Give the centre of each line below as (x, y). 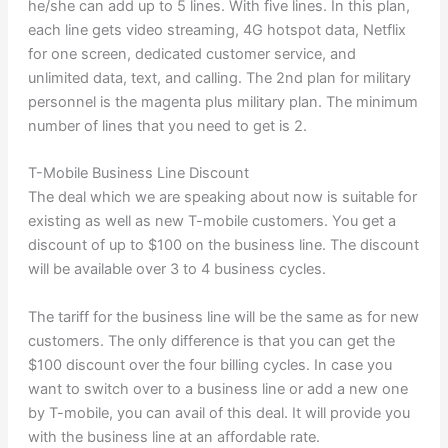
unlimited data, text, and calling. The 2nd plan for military (219, 77)
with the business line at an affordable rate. (173, 436)
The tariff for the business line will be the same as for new (223, 316)
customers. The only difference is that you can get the (211, 340)
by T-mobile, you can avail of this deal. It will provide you (218, 412)
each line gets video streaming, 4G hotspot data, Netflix (216, 29)
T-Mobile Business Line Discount (138, 173)
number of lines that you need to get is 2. (167, 125)
